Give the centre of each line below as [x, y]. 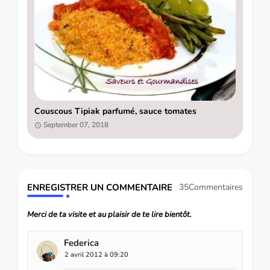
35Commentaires [211, 187]
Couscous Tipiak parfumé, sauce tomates [115, 111]
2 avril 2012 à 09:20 [96, 254]
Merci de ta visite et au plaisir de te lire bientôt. [109, 214]
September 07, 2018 [76, 125]
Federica [81, 243]
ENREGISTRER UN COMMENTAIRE [100, 187]
